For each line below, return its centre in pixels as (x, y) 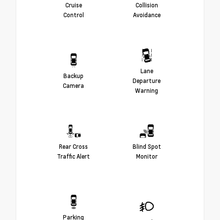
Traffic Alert (73, 156)
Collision (147, 5)
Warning (147, 91)
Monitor (147, 156)
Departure (147, 81)
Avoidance (147, 15)
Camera (73, 86)
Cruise (73, 5)
